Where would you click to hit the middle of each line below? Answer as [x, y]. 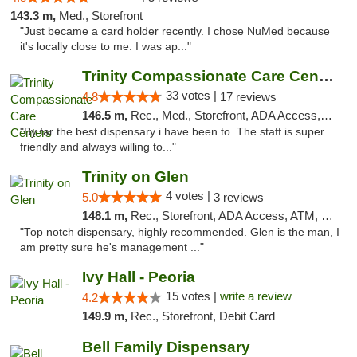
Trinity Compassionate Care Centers [326, 76]
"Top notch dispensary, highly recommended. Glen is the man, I [180, 232]
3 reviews [238, 197]
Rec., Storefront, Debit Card [202, 316]
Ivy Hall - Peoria [138, 277]
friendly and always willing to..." [98, 147]
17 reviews [248, 97]
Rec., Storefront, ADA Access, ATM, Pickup [226, 216]
